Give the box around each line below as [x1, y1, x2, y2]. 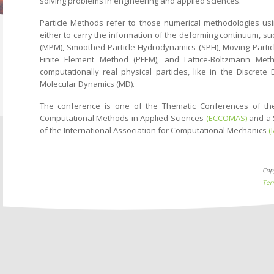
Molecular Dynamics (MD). [39, 78, 135, 89]
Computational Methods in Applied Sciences [39, 112, 206, 124]
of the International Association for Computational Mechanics [39, 124, 268, 136]
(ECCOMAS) [206, 112, 247, 124]
